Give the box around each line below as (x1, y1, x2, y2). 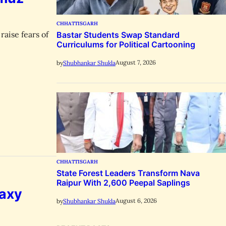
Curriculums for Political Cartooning (56, 39, 195, 49)
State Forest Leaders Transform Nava (56, 167, 200, 178)
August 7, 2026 (116, 59, 156, 67)
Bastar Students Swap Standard (56, 29, 180, 40)
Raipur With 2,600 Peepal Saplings (56, 177, 190, 188)
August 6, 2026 (116, 197, 157, 205)
